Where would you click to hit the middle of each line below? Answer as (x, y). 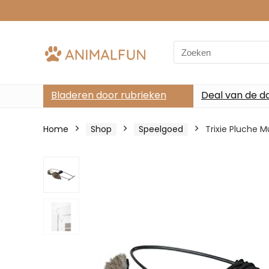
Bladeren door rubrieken (109, 95)
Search (189, 47)
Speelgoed (161, 129)
